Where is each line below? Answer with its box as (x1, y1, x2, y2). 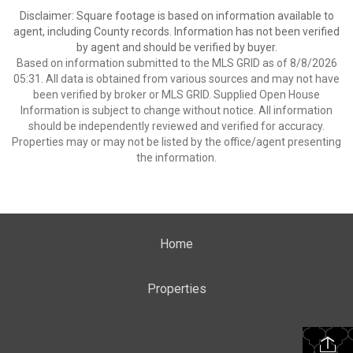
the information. (136, 151, 217, 164)
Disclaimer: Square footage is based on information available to (19, 9, 334, 22)
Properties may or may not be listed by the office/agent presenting (12, 136, 341, 148)
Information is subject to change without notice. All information (20, 104, 333, 117)
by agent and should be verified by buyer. (76, 41, 277, 54)
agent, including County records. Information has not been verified (13, 25, 340, 38)
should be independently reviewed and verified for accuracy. (28, 120, 325, 132)
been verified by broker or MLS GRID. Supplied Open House (33, 88, 320, 101)
